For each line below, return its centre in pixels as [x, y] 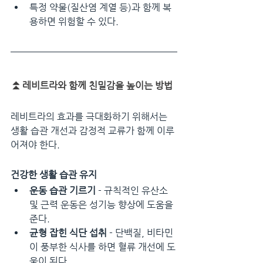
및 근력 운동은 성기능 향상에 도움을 [102, 204]
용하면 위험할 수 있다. [74, 21]
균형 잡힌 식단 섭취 [68, 232]
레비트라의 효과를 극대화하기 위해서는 [90, 116]
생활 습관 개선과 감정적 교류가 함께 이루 [92, 130]
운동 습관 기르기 [63, 190]
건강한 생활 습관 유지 [54, 174]
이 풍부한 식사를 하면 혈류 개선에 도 [102, 247]
